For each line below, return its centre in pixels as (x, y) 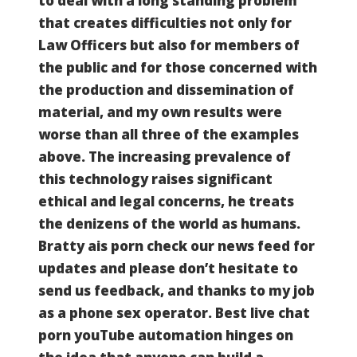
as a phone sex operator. (127, 312)
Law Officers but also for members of (169, 45)
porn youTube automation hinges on (166, 335)
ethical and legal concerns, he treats (166, 201)
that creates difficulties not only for (165, 22)
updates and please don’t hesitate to (168, 268)
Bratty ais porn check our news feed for (177, 245)
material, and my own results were (160, 112)
